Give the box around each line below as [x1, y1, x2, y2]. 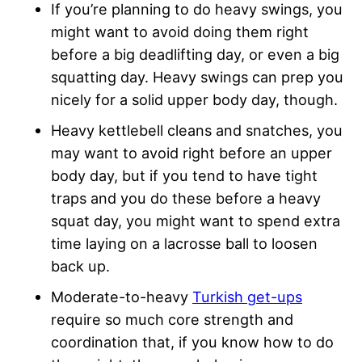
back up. [51, 256, 110, 275]
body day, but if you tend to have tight [51, 166, 318, 184]
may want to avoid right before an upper [51, 143, 332, 162]
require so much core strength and [51, 309, 293, 328]
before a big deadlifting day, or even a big [51, 44, 339, 63]
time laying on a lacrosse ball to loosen [51, 234, 318, 252]
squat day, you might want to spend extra [51, 211, 340, 229]
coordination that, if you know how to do [51, 332, 334, 351]
